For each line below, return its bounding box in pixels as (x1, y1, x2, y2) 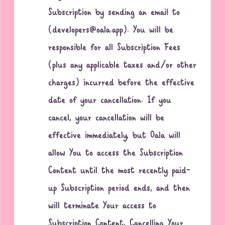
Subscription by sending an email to (48, 4, 180, 22)
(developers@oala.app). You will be (48, 22, 174, 40)
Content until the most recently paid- (48, 162, 191, 180)
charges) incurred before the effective (48, 74, 195, 92)
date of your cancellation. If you (48, 92, 172, 110)
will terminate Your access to (48, 197, 157, 215)
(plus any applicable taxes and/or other (48, 57, 197, 75)
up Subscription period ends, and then (48, 180, 190, 198)
